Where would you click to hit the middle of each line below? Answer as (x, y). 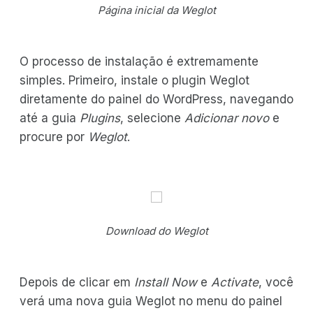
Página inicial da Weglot (156, 10)
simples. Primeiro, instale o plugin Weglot (134, 80)
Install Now (166, 282)
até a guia (50, 118)
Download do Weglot (156, 231)
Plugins (100, 118)
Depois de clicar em (77, 282)
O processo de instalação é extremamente (139, 61)
